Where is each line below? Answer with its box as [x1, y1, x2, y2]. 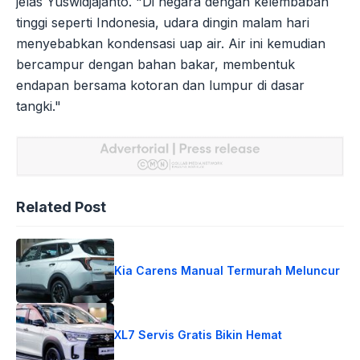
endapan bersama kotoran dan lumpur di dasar [16, 76, 305, 93]
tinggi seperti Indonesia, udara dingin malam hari [16, 14, 309, 31]
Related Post [16, 198, 106, 215]
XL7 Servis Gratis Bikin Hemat [114, 327, 283, 342]
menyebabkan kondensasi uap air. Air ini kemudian [16, 35, 325, 51]
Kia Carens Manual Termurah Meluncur [114, 263, 341, 277]
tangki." [16, 97, 61, 114]
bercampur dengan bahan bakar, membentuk [16, 55, 295, 72]
